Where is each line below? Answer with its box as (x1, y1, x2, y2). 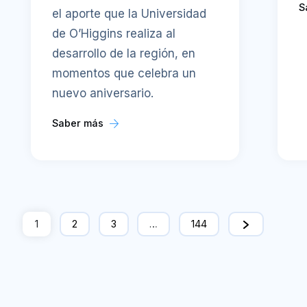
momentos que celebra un (52, 66, 197, 80)
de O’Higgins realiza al (52, 26, 176, 40)
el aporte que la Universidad (52, 6, 207, 21)
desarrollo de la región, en (52, 46, 196, 60)
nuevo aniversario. (52, 86, 154, 100)
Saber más (52, 116, 107, 129)
